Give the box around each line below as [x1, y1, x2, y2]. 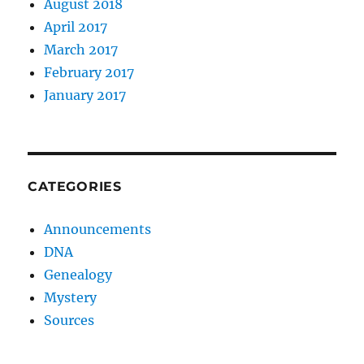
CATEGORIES [28, 179, 122, 194]
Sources [44, 312, 95, 328]
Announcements [44, 221, 152, 237]
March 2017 [44, 41, 119, 58]
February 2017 [44, 64, 135, 80]
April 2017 [44, 19, 108, 35]
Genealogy [44, 266, 113, 283]
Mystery [44, 289, 97, 305]
